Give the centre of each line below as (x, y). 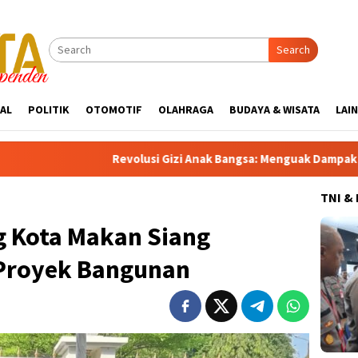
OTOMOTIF (114, 109)
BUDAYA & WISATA (274, 109)
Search (293, 50)
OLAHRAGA (186, 109)
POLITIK (49, 109)
